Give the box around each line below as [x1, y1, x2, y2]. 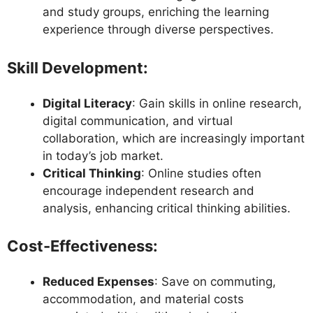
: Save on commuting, [154, 275, 276, 289]
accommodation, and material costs [43, 292, 244, 307]
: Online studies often [141, 166, 261, 180]
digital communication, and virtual [43, 113, 233, 128]
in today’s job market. [43, 148, 163, 163]
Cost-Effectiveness [7, 237, 153, 256]
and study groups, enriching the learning [43, 5, 269, 20]
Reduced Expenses [43, 275, 154, 289]
